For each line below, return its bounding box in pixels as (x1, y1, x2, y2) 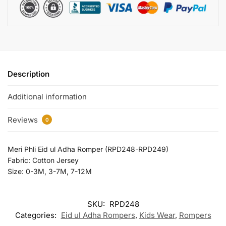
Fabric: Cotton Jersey (8, 155, 79, 164)
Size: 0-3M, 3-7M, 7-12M (8, 166, 92, 176)
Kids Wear (139, 210, 175, 220)
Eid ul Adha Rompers (61, 210, 135, 220)
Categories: (15, 210, 59, 220)
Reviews (8, 115, 40, 125)
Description (8, 69, 49, 79)
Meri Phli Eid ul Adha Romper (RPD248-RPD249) (8, 144, 168, 153)
